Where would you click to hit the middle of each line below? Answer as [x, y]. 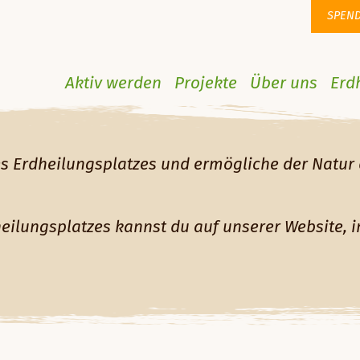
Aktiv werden [113, 84]
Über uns [283, 84]
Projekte [205, 84]
